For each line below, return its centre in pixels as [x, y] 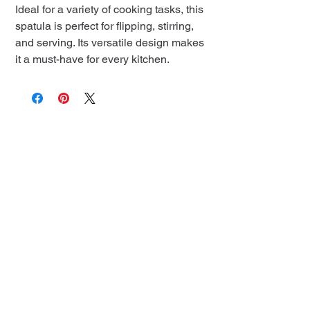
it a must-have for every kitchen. [92, 60]
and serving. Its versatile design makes [110, 43]
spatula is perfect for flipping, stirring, [104, 26]
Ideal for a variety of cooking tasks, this [109, 10]
